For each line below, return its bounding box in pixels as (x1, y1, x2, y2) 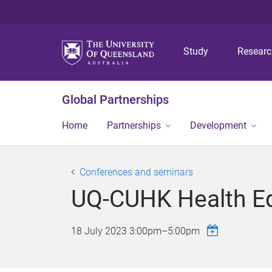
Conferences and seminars (80, 166, 193, 178)
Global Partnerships (62, 92, 169, 107)
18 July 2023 (71, 225, 129, 237)
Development (190, 120, 246, 131)
